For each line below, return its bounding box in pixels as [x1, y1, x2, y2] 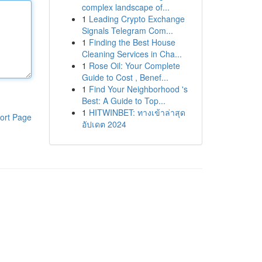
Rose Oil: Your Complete [88, 60, 180, 71]
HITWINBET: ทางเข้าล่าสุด [88, 106, 185, 118]
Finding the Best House [88, 36, 175, 48]
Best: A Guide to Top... [81, 95, 166, 106]
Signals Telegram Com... [81, 25, 173, 36]
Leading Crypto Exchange [88, 13, 185, 25]
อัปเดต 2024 [81, 118, 126, 130]
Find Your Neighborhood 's [88, 83, 188, 95]
